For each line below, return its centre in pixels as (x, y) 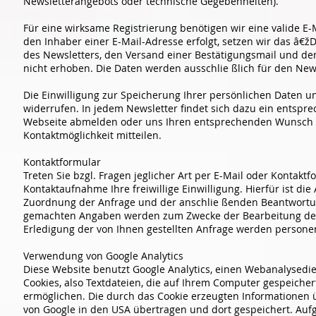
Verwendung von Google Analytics (103, 255)
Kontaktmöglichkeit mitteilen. (94, 135)
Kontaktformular (62, 162)
